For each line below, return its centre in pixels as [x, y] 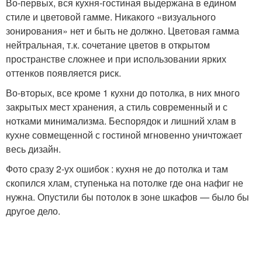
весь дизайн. [33, 149]
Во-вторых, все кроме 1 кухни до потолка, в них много [123, 93]
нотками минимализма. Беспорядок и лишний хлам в [121, 121]
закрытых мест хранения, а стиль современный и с [117, 107]
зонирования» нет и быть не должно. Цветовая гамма [123, 31]
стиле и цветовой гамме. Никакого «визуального [111, 17]
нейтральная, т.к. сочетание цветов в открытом [108, 45]
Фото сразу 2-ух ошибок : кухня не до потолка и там [117, 169]
